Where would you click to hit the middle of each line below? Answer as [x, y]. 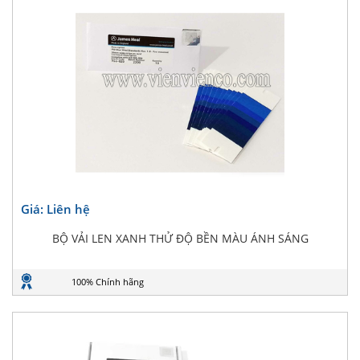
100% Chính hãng [108, 282]
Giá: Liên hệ [55, 209]
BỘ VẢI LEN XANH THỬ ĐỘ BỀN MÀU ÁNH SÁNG [180, 238]
